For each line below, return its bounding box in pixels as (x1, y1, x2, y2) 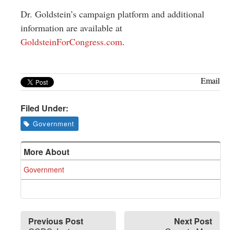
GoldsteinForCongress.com (21, 35, 122, 48)
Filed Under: (21, 102, 68, 114)
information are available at (21, 22, 122, 34)
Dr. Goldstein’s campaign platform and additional (21, 8, 204, 20)
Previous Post (28, 215, 83, 227)
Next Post (174, 215, 212, 227)
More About (24, 146, 69, 158)
